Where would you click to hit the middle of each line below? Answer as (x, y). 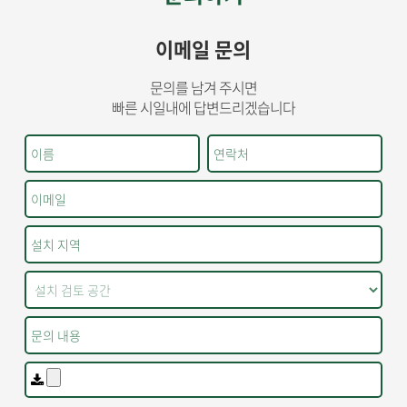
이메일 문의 (203, 48)
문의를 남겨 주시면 (203, 87)
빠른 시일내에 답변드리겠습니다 (203, 107)
